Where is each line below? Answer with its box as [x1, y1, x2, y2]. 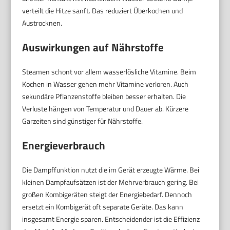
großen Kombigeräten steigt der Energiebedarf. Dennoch [22, 188, 193, 200]
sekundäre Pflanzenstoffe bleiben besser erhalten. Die [22, 90, 186, 102]
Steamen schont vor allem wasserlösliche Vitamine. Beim [22, 66, 197, 77]
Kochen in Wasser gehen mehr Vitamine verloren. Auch [22, 78, 189, 89]
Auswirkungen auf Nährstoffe [22, 39, 164, 55]
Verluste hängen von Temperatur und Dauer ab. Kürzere [22, 103, 189, 114]
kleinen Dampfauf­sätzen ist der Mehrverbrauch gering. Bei [22, 176, 199, 187]
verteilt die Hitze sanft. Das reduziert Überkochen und [22, 5, 183, 16]
